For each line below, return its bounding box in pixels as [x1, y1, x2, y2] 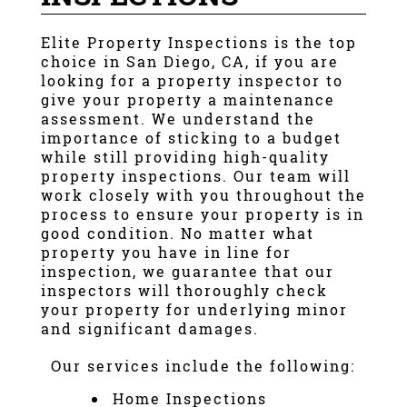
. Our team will [222, 165, 351, 185]
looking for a [40, 70, 157, 90]
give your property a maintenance [40, 89, 335, 109]
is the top [268, 32, 357, 52]
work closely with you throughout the [40, 184, 366, 204]
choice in [40, 51, 126, 71]
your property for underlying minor [40, 299, 348, 319]
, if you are [244, 51, 339, 71]
